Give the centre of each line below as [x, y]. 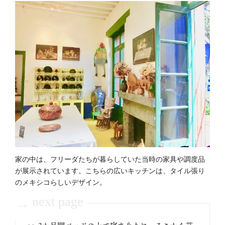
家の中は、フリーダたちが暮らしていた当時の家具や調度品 [110, 159]
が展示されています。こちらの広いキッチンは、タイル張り [110, 171]
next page [58, 202]
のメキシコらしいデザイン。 [61, 182]
